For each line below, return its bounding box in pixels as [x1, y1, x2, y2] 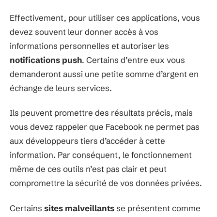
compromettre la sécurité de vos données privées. [10, 178, 202, 188]
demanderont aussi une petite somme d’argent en [10, 68, 199, 79]
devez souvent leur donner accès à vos [10, 26, 158, 37]
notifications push [10, 54, 82, 65]
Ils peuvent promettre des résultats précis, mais [10, 108, 193, 118]
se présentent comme [114, 202, 201, 213]
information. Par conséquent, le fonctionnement [10, 150, 192, 160]
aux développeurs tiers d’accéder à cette [10, 136, 165, 146]
